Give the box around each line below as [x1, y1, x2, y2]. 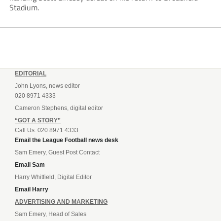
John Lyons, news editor [15, 82, 80, 90]
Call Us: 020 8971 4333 [15, 127, 78, 134]
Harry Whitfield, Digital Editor [15, 174, 92, 181]
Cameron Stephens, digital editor [15, 105, 103, 112]
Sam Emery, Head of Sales [15, 211, 86, 218]
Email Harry [15, 186, 48, 193]
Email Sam [15, 161, 45, 169]
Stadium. [9, 1, 39, 14]
